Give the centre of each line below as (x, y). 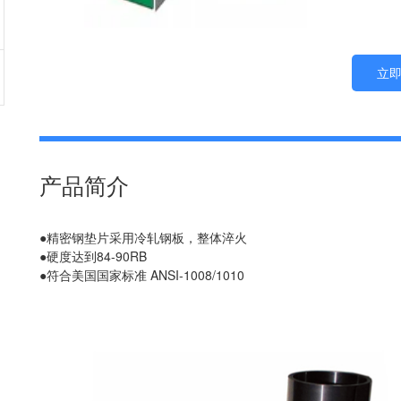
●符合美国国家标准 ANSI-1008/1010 (141, 275)
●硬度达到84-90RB (93, 256)
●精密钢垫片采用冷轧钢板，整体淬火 (143, 238)
